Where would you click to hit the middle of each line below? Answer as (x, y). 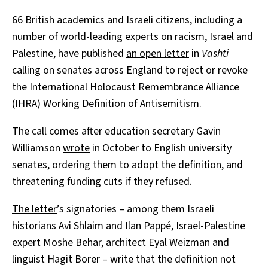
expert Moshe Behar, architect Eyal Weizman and (121, 243)
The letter (34, 209)
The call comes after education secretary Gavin (116, 132)
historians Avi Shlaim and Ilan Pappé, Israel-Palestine (129, 226)
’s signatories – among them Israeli (135, 209)
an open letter (158, 54)
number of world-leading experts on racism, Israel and (133, 37)
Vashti (215, 54)
